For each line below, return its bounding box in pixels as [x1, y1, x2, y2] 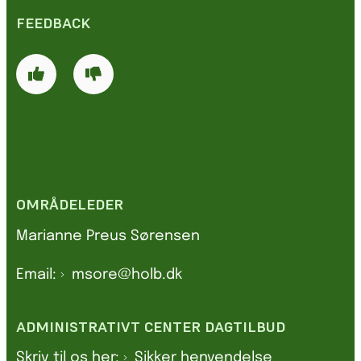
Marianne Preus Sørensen [16, 228, 200, 243]
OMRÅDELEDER [16, 195, 123, 214]
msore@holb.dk [72, 267, 182, 282]
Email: [16, 267, 60, 282]
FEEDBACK [16, 14, 90, 33]
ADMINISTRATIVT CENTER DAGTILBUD [16, 317, 285, 336]
